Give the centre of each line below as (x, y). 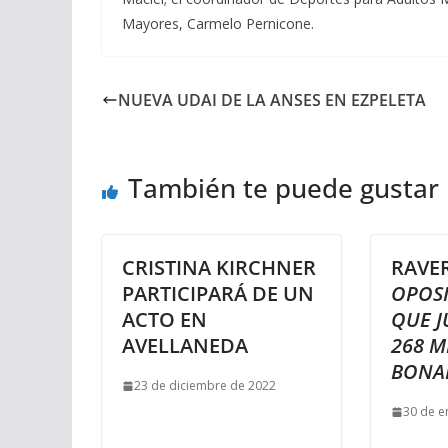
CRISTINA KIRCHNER (219, 267)
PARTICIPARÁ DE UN (218, 293)
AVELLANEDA (185, 345)
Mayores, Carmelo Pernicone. (218, 23)
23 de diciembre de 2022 (205, 385)
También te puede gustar (283, 188)
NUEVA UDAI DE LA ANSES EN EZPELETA (272, 100)
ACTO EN (164, 319)
